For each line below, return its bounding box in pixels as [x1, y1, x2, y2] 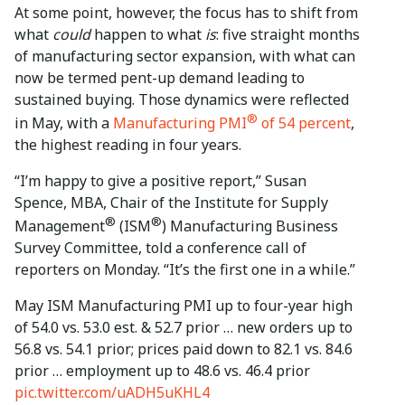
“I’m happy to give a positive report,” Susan [14, 170, 306, 191]
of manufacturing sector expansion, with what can [14, 45, 355, 66]
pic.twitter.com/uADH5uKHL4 [14, 382, 210, 403]
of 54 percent [258, 112, 351, 133]
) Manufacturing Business [162, 216, 338, 237]
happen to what [90, 24, 205, 44]
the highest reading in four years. [14, 134, 241, 155]
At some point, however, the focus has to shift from [14, 2, 358, 23]
